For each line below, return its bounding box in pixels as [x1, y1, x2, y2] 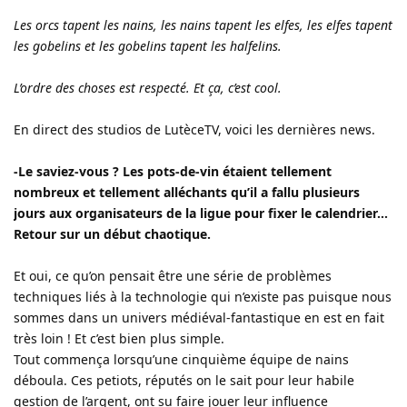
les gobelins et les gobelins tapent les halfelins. [14, 36, 282, 55]
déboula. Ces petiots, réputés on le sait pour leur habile [14, 371, 354, 389]
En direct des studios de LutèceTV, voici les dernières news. [14, 120, 375, 138]
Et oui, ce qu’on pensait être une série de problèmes [14, 266, 332, 284]
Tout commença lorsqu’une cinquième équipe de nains [14, 350, 349, 368]
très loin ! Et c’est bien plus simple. [14, 329, 224, 347]
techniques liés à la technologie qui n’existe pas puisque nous [14, 287, 392, 305]
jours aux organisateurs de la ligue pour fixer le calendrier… [14, 203, 388, 222]
